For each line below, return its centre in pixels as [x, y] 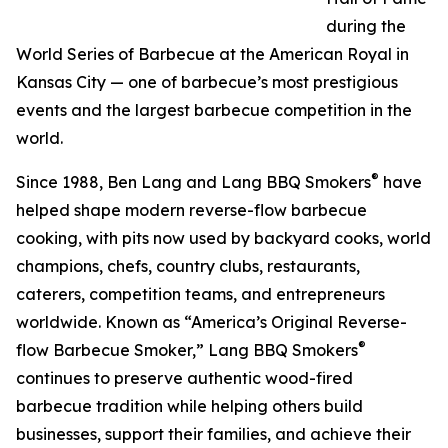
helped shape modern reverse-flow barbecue [191, 210]
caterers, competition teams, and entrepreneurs [200, 294]
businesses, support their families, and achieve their [213, 434]
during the [366, 26]
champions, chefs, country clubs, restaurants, [188, 266]
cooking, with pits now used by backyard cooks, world [223, 238]
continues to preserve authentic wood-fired [184, 378]
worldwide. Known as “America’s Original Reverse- [211, 322]
